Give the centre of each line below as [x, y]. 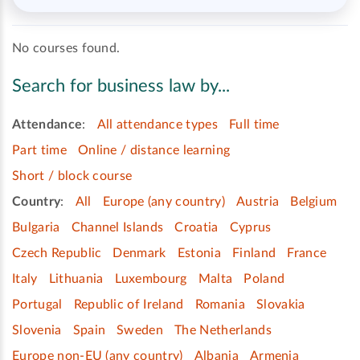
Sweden [140, 331]
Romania [220, 305]
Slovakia [280, 305]
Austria [258, 202]
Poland [264, 279]
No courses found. [66, 48]
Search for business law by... [121, 86]
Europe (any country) [164, 202]
